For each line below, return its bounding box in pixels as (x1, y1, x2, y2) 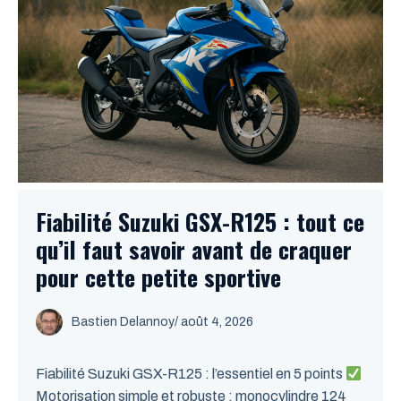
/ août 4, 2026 (175, 315, 253, 328)
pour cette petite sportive (36, 260, 281, 294)
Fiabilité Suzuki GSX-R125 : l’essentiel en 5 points (36, 366, 346, 381)
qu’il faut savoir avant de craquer (36, 232, 352, 267)
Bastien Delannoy (72, 315, 175, 328)
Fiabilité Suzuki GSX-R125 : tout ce (36, 204, 364, 239)
